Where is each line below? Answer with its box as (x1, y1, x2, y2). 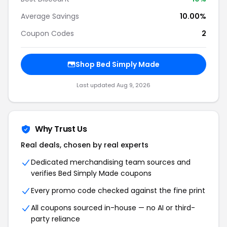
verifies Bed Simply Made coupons (31, 168, 152, 178)
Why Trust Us (35, 123, 87, 135)
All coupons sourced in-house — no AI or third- (31, 203, 195, 213)
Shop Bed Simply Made (75, 59, 160, 69)
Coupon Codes (21, 28, 74, 39)
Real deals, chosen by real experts (21, 140, 148, 150)
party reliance (31, 214, 80, 224)
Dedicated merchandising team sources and (31, 157, 191, 167)
